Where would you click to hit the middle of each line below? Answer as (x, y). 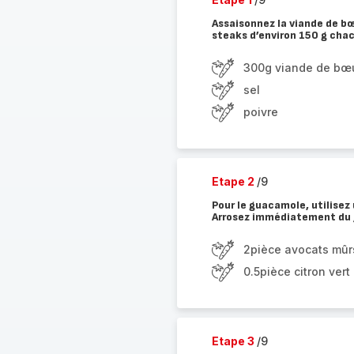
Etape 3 (234, 341)
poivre (260, 112)
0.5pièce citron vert (296, 271)
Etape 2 (234, 181)
